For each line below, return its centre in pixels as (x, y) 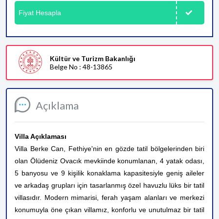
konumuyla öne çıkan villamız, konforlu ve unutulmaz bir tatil (109, 210)
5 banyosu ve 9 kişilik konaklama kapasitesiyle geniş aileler (109, 173)
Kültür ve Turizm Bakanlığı (93, 58)
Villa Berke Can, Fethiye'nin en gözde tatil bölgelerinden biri (109, 149)
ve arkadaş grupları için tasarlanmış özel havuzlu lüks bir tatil (109, 185)
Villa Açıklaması (41, 136)
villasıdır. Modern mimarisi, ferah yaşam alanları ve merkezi (109, 197)
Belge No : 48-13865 (81, 67)
